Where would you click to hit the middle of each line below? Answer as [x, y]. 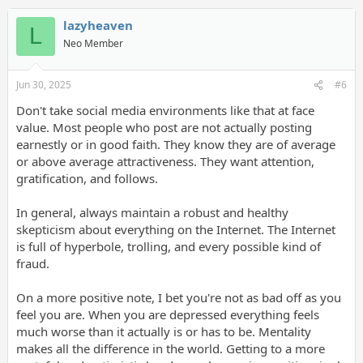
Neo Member [93, 43]
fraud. [32, 263]
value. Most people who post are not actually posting [164, 127]
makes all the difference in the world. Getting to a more [170, 348]
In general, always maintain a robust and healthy [152, 212]
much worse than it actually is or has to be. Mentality [163, 331]
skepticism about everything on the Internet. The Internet [175, 229]
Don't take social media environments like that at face [165, 110]
